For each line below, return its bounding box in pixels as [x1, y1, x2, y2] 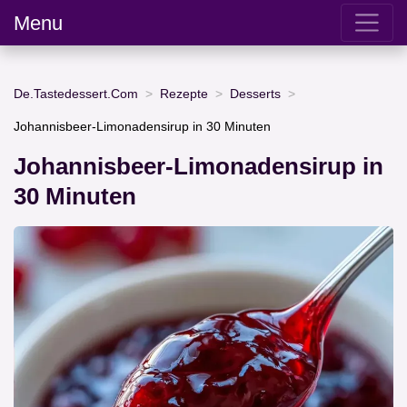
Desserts [230, 85, 281, 101]
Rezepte [160, 85, 208, 101]
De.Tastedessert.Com [14, 85, 138, 101]
